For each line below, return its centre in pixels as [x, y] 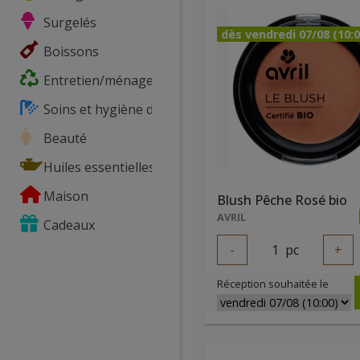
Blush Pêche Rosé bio [282, 200]
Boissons [70, 51]
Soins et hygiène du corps [119, 109]
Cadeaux [67, 225]
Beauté [63, 138]
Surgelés [68, 22]
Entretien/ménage [97, 80]
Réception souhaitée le [273, 284]
